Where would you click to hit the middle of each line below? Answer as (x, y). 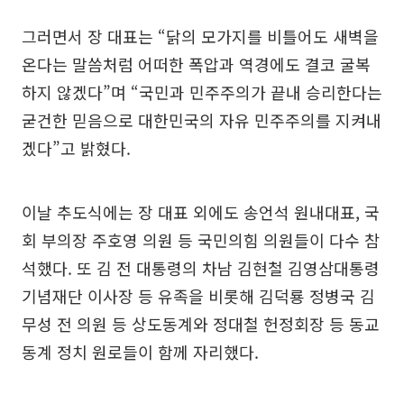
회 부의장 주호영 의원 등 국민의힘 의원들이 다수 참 (201, 239)
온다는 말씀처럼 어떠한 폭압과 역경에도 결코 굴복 (196, 64)
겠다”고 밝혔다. (76, 147)
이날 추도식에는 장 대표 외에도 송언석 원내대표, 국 (201, 211)
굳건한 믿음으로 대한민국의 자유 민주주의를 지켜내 (202, 119)
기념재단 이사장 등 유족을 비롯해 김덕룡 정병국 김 (198, 295)
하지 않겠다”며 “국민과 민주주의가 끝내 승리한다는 (202, 92)
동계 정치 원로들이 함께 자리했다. (140, 351)
